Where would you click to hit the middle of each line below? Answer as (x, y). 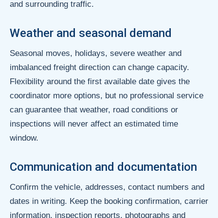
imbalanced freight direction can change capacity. (100, 67)
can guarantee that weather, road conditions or (94, 109)
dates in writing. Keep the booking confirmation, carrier (109, 201)
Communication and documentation (103, 167)
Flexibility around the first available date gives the (100, 81)
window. (24, 138)
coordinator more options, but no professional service (107, 95)
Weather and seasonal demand (91, 33)
